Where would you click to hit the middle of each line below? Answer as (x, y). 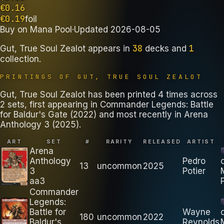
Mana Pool (51, 29)
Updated (92, 29)
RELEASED (162, 141)
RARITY (119, 141)
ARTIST (201, 141)
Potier (194, 171)
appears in (108, 48)
